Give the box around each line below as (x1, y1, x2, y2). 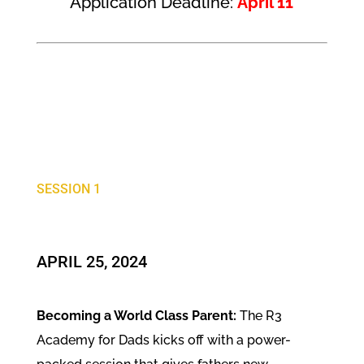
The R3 (239, 307, 282, 323)
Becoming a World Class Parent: (36, 307, 240, 323)
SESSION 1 (36, 180, 101, 197)
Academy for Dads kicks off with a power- (36, 331, 291, 348)
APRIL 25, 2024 (36, 251, 147, 271)
